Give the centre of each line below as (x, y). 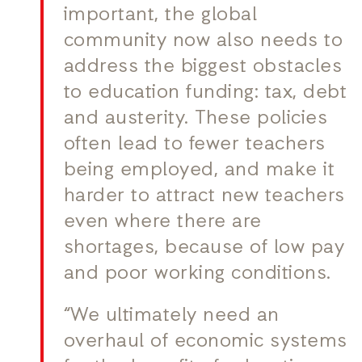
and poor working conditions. (197, 274)
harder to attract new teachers (204, 197)
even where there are (162, 223)
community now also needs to (203, 42)
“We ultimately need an (171, 316)
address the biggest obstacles (203, 67)
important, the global (160, 16)
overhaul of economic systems (205, 342)
